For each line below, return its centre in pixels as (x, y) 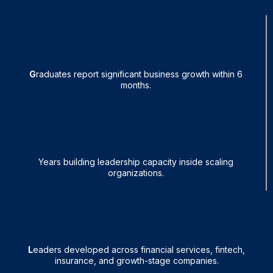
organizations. (136, 173)
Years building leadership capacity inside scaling (136, 162)
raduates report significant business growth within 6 (139, 74)
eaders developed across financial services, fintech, (139, 250)
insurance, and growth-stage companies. (136, 261)
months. (136, 85)
